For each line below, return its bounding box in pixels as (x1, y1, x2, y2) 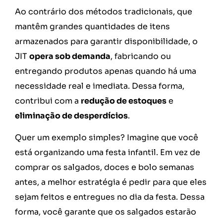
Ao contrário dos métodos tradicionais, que (15, 6, 192, 17)
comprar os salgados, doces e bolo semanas (15, 162, 194, 173)
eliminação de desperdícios (15, 110, 128, 121)
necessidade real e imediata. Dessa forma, (15, 80, 184, 91)
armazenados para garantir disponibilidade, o (15, 36, 198, 47)
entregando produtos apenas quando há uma (15, 65, 196, 76)
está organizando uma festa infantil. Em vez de (15, 147, 200, 158)
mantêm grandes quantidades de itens (15, 21, 170, 32)
